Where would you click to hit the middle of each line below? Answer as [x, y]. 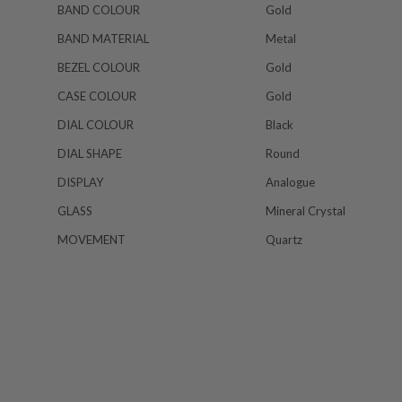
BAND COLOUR [99, 10]
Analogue [290, 182]
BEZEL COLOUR [99, 67]
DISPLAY [80, 182]
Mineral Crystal [306, 211]
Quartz [284, 240]
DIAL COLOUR [96, 125]
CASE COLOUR [97, 96]
